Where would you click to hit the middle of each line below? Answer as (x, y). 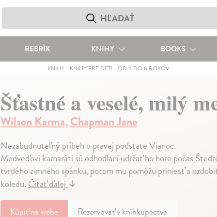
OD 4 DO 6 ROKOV (143, 68)
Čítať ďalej (48, 184)
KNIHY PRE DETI (91, 68)
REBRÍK (37, 49)
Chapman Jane (104, 122)
